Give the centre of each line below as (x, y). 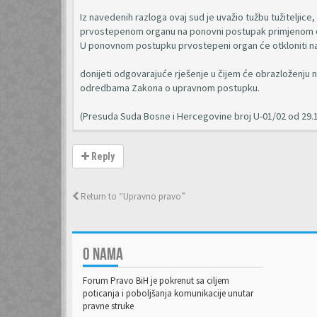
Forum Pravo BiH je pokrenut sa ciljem (156, 281)
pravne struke (108, 306)
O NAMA (103, 254)
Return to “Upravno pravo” (132, 196)
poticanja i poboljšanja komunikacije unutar (168, 293)
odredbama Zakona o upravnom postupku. (170, 88)
